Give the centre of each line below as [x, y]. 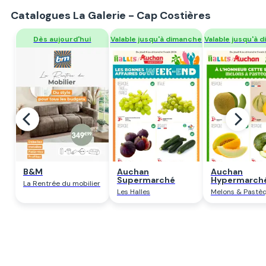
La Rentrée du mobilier [61, 184]
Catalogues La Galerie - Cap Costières [110, 16]
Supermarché [146, 180]
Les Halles [133, 192]
